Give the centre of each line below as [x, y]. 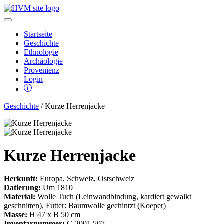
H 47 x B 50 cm [54, 214]
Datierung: [22, 187]
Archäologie [43, 61]
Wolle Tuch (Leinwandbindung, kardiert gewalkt [113, 196]
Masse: [16, 214]
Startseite [38, 34]
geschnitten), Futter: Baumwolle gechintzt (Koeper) [85, 205]
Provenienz [42, 70]
